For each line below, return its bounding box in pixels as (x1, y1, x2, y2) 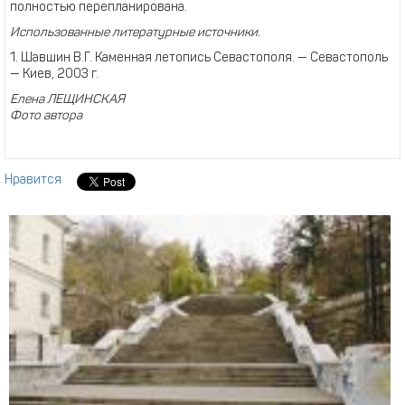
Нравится (5, 174, 61, 187)
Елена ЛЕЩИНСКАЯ (10, 93, 125, 107)
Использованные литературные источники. (10, 26, 260, 40)
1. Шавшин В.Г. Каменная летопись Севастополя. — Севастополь (10, 52, 388, 65)
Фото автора (10, 109, 82, 123)
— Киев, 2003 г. (10, 68, 99, 81)
